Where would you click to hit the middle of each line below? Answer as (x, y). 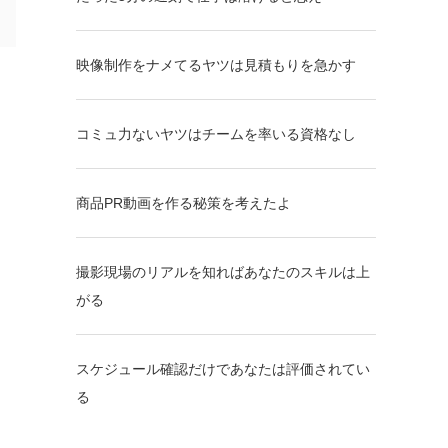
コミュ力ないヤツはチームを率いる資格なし (216, 133)
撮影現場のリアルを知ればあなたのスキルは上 (223, 271)
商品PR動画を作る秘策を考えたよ (183, 202)
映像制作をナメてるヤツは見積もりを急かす (216, 64)
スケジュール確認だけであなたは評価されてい (223, 368)
